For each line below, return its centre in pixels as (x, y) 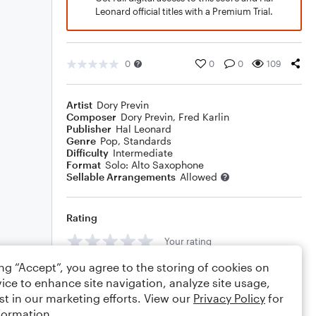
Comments (92, 273)
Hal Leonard (144, 129)
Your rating (188, 241)
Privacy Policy (229, 298)
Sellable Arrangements (121, 177)
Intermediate (143, 153)
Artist (79, 105)
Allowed (199, 177)
